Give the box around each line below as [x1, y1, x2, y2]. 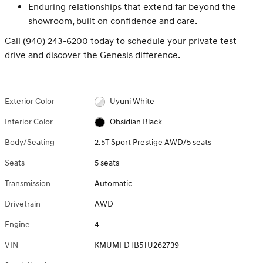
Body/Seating [5, 137, 55, 148]
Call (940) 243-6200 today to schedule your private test [5, 35, 237, 48]
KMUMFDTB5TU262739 [95, 240, 180, 251]
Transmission [5, 178, 50, 189]
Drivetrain [5, 199, 41, 210]
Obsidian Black [109, 117, 162, 127]
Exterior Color [5, 96, 55, 107]
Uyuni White [109, 96, 154, 107]
